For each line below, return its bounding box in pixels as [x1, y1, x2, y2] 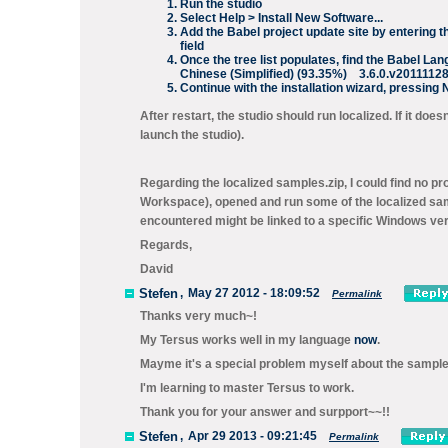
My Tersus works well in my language [140, 333, 354, 347]
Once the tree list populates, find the [180, 53, 387, 67]
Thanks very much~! [140, 309, 257, 323]
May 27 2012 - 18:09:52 [188, 286, 320, 300]
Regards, [140, 238, 192, 252]
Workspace [140, 195, 205, 209]
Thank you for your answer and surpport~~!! [140, 405, 390, 419]
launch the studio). [140, 128, 244, 142]
